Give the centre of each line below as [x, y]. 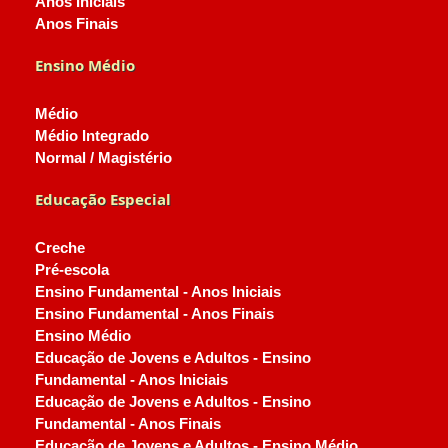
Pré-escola [72, 270]
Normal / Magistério [103, 158]
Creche [60, 248]
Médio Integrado [92, 136]
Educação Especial [103, 199]
